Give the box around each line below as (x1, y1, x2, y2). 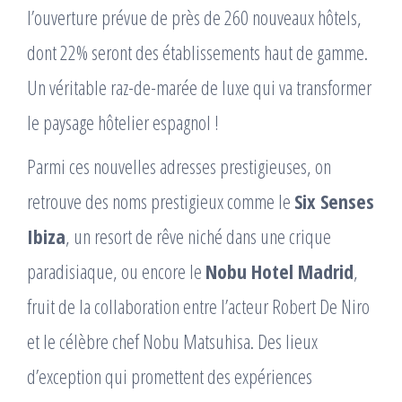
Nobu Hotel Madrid (205, 257, 354, 284)
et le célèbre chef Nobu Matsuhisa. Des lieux (27, 327, 318, 354)
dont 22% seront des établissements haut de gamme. (27, 38, 368, 66)
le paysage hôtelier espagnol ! (27, 108, 219, 135)
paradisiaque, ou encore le (27, 257, 205, 284)
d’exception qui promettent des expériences (27, 362, 312, 389)
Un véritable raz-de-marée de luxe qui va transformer (27, 73, 371, 100)
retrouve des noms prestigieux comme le (27, 187, 294, 214)
